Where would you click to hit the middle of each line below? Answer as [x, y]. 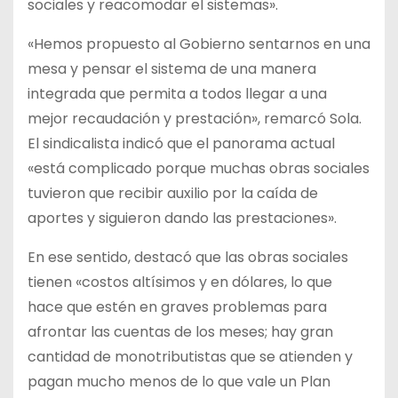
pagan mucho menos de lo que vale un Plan [179, 382]
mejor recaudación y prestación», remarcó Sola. [195, 119]
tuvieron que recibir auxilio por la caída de [173, 194]
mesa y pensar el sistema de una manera [172, 69]
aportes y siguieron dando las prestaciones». [182, 219]
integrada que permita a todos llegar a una [177, 94]
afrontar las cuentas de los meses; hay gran [180, 332]
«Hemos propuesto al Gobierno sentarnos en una [199, 44]
